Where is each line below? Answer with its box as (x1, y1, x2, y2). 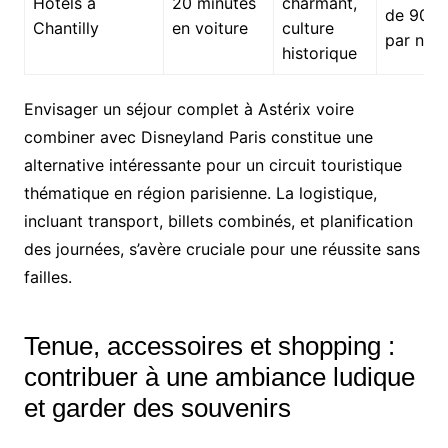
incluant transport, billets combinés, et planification (23, 210, 413, 231)
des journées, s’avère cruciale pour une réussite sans (23, 238, 420, 259)
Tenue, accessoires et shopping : (23, 330, 395, 361)
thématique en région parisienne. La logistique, (23, 182, 377, 203)
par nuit (384, 29, 443, 50)
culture (281, 17, 334, 38)
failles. (23, 266, 72, 287)
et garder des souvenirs (23, 392, 291, 423)
